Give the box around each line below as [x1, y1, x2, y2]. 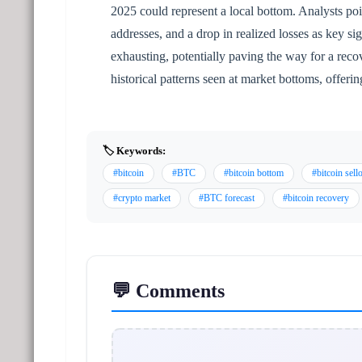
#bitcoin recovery [283, 192, 349, 204]
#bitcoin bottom [224, 166, 284, 179]
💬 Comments [112, 280, 225, 301]
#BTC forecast [199, 192, 255, 204]
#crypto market [113, 192, 170, 204]
